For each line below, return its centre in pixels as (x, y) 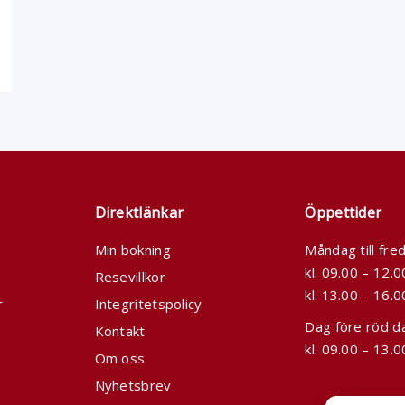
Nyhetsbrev (133, 385)
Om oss (120, 358)
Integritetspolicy (148, 304)
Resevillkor (130, 277)
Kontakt (120, 331)
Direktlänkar (139, 212)
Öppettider (344, 212)
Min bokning (132, 250)
